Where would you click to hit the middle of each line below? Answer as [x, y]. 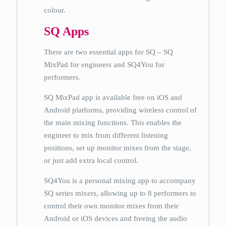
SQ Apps [67, 31]
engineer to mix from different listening [106, 135]
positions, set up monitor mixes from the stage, [118, 148]
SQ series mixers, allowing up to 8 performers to [120, 193]
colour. [55, 10]
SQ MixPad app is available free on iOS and [113, 97]
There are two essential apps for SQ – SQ [109, 52]
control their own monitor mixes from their [111, 206]
